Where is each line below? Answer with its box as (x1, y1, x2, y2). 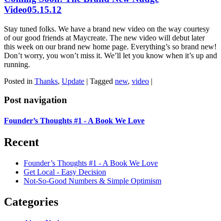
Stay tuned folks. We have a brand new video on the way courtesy (4, 24, 210, 33)
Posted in (4, 76, 35, 85)
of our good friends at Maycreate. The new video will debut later (4, 33, 205, 42)
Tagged (90, 76, 115, 85)
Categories (4, 195, 58, 208)
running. (4, 60, 30, 69)
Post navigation (4, 95, 67, 106)
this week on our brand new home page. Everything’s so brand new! (4, 42, 217, 51)
